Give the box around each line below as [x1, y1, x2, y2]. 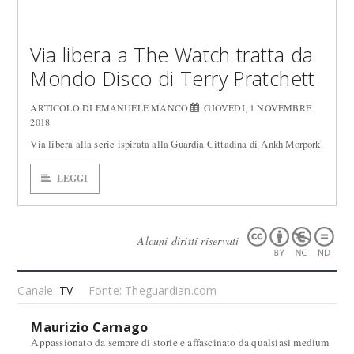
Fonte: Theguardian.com [88, 283, 217, 298]
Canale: [17, 283, 60, 298]
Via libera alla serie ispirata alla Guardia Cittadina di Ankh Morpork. [30, 137, 323, 151]
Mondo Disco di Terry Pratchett [30, 65, 315, 92]
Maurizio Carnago [31, 318, 149, 336]
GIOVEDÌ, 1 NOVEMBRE [204, 101, 311, 114]
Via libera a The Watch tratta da [30, 41, 314, 68]
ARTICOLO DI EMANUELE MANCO [30, 101, 191, 114]
